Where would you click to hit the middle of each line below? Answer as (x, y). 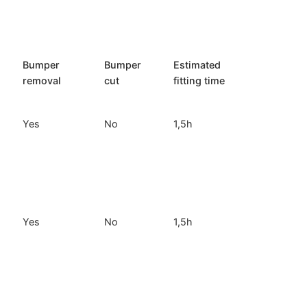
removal (42, 81)
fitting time (199, 81)
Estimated (197, 65)
